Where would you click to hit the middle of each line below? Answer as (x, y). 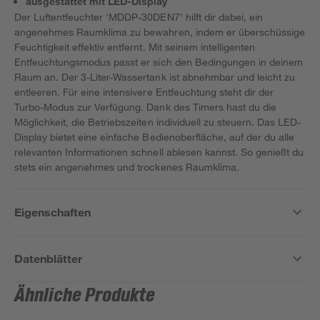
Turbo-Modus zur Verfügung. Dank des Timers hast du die (145, 107)
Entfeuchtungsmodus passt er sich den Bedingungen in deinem (159, 62)
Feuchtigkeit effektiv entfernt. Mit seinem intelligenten (135, 47)
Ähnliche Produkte (85, 296)
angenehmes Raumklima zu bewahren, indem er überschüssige (160, 32)
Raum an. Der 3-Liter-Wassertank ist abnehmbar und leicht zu (155, 77)
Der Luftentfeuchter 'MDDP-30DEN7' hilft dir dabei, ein (139, 17)
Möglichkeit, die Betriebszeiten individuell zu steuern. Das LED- (158, 122)
